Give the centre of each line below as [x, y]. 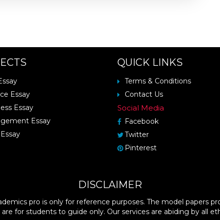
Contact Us [144, 94]
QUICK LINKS [150, 62]
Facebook [142, 121]
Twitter [137, 135]
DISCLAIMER [110, 185]
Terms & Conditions [158, 81]
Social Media [141, 108]
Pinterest [141, 148]
